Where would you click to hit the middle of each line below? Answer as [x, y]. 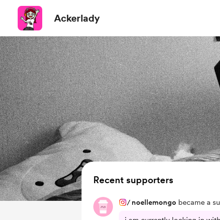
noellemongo [154, 202]
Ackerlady [77, 18]
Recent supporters [133, 180]
